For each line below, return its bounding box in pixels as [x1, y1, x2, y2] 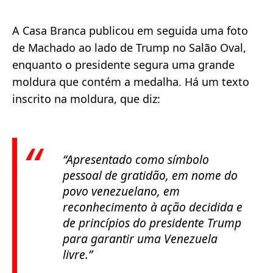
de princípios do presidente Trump [63, 214, 241, 231]
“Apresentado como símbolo [63, 151, 209, 168]
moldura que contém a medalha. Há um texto [12, 74, 249, 89]
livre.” [63, 246, 93, 263]
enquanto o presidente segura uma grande [12, 57, 235, 72]
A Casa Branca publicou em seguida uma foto [12, 23, 248, 38]
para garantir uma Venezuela [63, 230, 218, 247]
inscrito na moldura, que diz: [12, 91, 160, 106]
